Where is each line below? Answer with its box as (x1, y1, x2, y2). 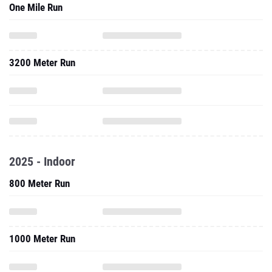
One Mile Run (9, 1, 63, 13)
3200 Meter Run (9, 56, 75, 69)
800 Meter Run (9, 177, 70, 189)
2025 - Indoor (9, 154, 75, 169)
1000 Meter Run (9, 233, 75, 245)
